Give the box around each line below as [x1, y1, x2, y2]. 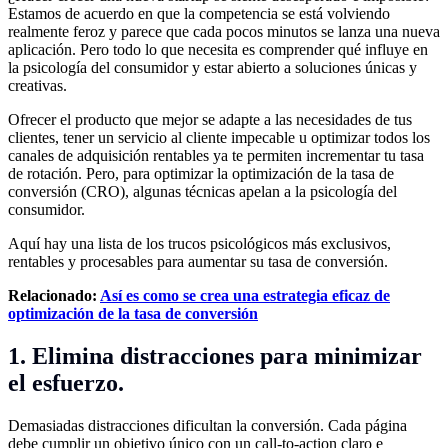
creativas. [8, 77, 67, 95]
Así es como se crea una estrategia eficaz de [100, 287, 390, 305]
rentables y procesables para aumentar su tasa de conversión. [8, 253, 388, 271]
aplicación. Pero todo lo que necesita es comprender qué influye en [8, 41, 428, 59]
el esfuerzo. [8, 369, 124, 396]
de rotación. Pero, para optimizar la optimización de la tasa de [8, 165, 394, 183]
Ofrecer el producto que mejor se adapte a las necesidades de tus [8, 111, 412, 129]
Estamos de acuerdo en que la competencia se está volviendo [8, 5, 390, 23]
